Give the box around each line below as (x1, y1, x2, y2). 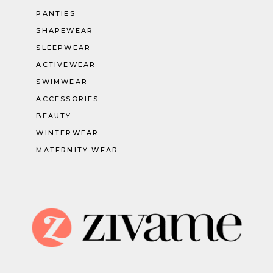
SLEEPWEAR (36, 43, 91, 52)
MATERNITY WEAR (36, 146, 119, 155)
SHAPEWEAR (36, 26, 94, 35)
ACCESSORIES (36, 94, 99, 104)
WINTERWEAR (36, 129, 99, 138)
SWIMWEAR (36, 77, 88, 87)
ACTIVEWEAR (36, 60, 96, 69)
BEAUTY (36, 112, 72, 121)
